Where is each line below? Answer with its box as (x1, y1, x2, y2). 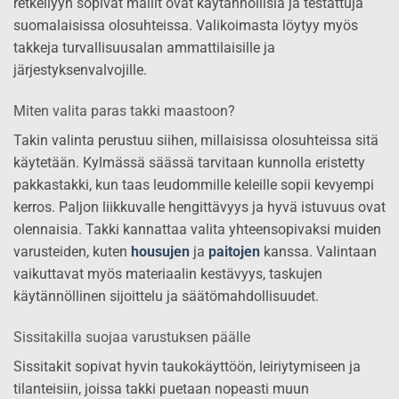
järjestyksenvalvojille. (13, 61, 147, 79)
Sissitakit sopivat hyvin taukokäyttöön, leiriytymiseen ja (13, 358, 361, 376)
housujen (131, 243, 190, 261)
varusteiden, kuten (13, 243, 131, 261)
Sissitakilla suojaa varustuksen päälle (13, 329, 250, 346)
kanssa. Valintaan (260, 243, 377, 261)
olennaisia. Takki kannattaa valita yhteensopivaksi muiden (13, 221, 381, 239)
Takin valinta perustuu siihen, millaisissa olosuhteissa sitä (13, 132, 379, 150)
